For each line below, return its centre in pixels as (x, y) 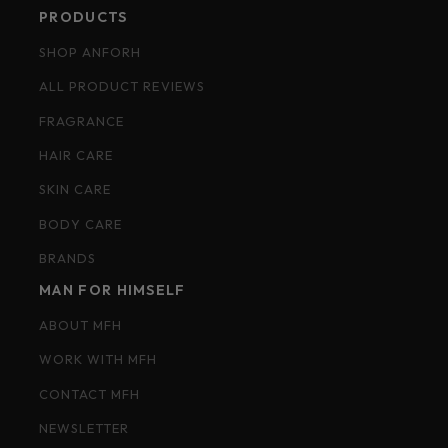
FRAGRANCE (82, 120)
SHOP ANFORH (90, 51)
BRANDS (68, 258)
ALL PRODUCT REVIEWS (122, 86)
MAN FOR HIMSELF (112, 289)
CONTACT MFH (90, 393)
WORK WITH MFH (98, 359)
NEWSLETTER (84, 428)
